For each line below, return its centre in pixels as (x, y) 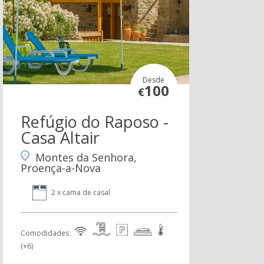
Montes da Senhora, (86, 158)
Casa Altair (60, 138)
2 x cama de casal (80, 193)
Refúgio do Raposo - (94, 122)
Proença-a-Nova (60, 168)
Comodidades (44, 233)
